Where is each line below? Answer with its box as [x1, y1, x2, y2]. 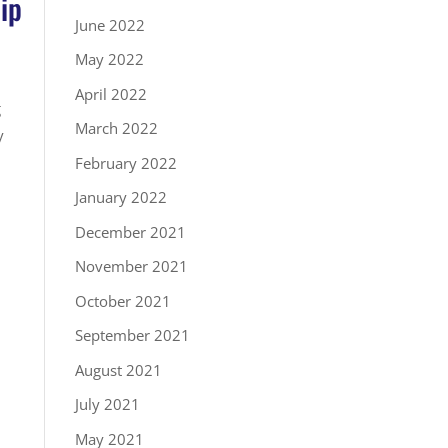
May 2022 [74, 49, 144, 69]
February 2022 [74, 152, 177, 173]
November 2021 [74, 256, 188, 276]
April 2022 [74, 83, 147, 104]
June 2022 [74, 14, 145, 35]
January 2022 [74, 187, 167, 207]
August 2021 [74, 359, 162, 380]
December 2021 [74, 221, 186, 242]
